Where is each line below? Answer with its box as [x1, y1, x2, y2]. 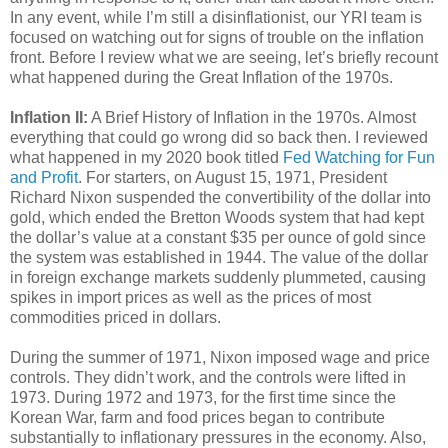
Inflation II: [10, 108, 88, 126]
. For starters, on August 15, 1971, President [78, 168, 387, 186]
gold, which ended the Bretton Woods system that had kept [10, 208, 424, 226]
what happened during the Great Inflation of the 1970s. [10, 68, 393, 86]
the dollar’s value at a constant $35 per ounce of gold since [10, 228, 426, 246]
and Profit [10, 168, 78, 186]
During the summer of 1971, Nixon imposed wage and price [10, 348, 430, 366]
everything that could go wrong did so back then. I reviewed [10, 128, 428, 146]
